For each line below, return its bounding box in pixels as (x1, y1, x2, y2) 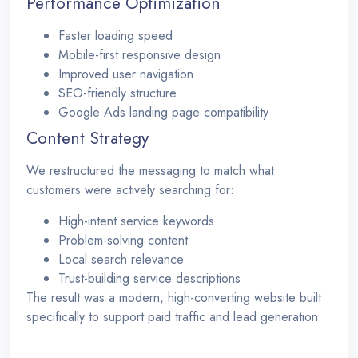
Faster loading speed (58, 26, 173, 46)
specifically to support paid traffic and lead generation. (26, 307, 323, 326)
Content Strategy (26, 126, 149, 151)
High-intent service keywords (58, 211, 215, 230)
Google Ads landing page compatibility (58, 103, 269, 122)
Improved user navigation (58, 65, 194, 84)
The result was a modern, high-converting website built (26, 288, 322, 307)
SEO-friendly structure (58, 84, 177, 103)
